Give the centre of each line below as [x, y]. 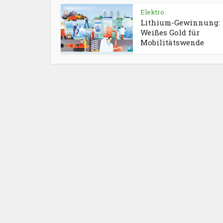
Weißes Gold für [170, 33]
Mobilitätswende [172, 43]
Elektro [152, 12]
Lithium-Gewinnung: [180, 23]
